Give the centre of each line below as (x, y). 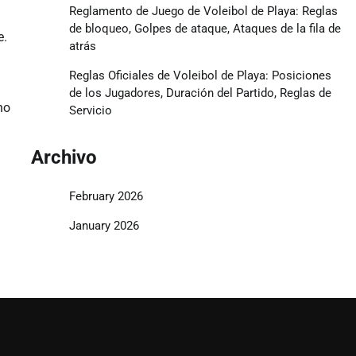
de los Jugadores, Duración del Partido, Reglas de (200, 93)
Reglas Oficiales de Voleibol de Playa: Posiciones (200, 75)
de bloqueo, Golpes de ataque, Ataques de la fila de (205, 28)
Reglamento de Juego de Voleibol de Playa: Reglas (203, 11)
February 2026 (106, 196)
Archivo (64, 157)
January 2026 (104, 225)
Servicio (90, 110)
